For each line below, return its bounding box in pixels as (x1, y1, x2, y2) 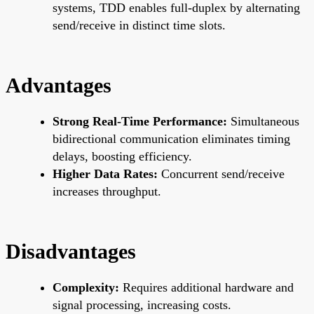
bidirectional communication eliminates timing (53, 131, 290, 146)
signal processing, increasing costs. (53, 297, 231, 312)
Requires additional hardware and (119, 280, 294, 294)
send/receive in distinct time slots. (53, 18, 226, 32)
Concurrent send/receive (158, 166, 285, 181)
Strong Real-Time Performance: (53, 114, 227, 128)
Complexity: (53, 280, 119, 294)
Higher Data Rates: (53, 166, 158, 181)
